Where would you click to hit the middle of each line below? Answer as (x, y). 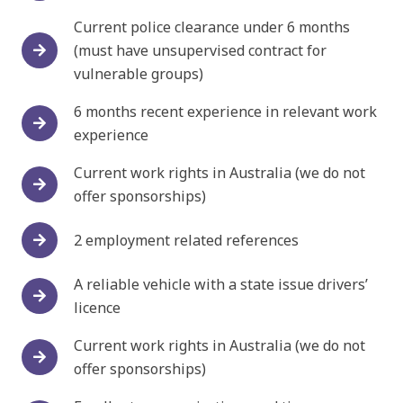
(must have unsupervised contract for (201, 51)
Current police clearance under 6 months (212, 27)
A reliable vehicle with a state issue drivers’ (221, 285)
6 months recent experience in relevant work (226, 112)
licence (98, 308)
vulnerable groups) (139, 74)
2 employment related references (187, 241)
